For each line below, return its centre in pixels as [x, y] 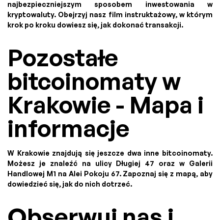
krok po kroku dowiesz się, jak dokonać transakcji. [95, 25]
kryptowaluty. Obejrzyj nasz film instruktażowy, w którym [110, 15]
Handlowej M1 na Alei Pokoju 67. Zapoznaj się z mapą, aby [110, 174]
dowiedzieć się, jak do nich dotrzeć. [70, 184]
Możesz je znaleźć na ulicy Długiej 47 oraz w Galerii [110, 164]
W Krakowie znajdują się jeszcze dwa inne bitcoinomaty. [110, 153]
